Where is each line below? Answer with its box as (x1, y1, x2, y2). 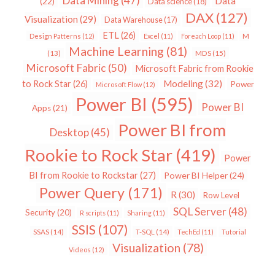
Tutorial (221, 227, 246, 236)
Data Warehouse (104, 15, 163, 25)
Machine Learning (68, 43, 164, 58)
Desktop (50, 125, 89, 139)
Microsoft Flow (95, 80, 142, 88)
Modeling (163, 77, 203, 89)
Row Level (203, 190, 239, 200)
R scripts (80, 208, 106, 217)
